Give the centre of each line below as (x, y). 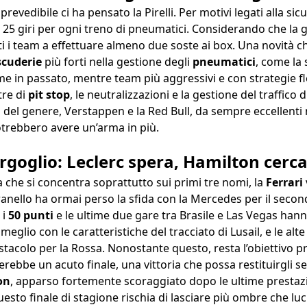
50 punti (31, 216)
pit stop (49, 95)
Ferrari (286, 183)
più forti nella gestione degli (119, 62)
